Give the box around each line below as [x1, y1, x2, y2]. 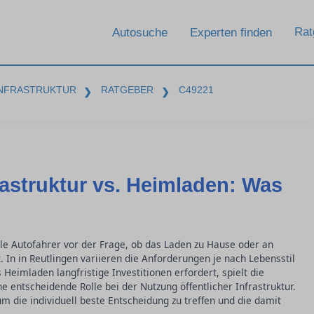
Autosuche [112, 25, 168, 39]
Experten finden [190, 25, 272, 39]
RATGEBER [101, 84, 154, 95]
